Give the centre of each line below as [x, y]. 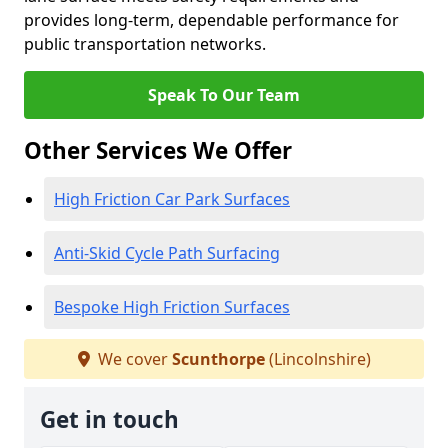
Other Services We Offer [158, 150]
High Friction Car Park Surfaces [172, 199]
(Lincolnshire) [317, 359]
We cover [132, 359]
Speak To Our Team [224, 95]
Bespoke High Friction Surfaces [172, 307]
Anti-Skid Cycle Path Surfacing [167, 253]
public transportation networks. [145, 44]
